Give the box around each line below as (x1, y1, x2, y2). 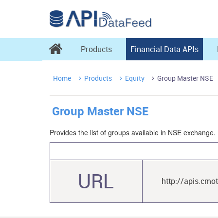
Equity (122, 73, 145, 83)
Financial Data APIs (130, 44, 199, 54)
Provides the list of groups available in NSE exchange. (50, 127, 216, 137)
